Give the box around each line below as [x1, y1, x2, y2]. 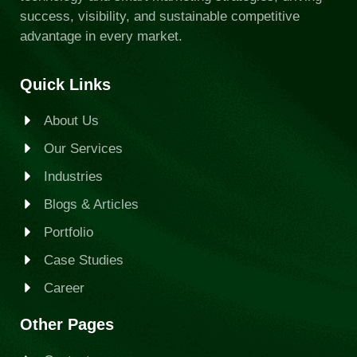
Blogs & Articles [44, 196, 139, 212]
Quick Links [20, 75, 111, 93]
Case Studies [44, 252, 124, 268]
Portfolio [44, 224, 93, 240]
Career [44, 280, 84, 296]
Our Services [44, 140, 123, 156]
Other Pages [20, 315, 114, 333]
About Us [44, 112, 99, 128]
